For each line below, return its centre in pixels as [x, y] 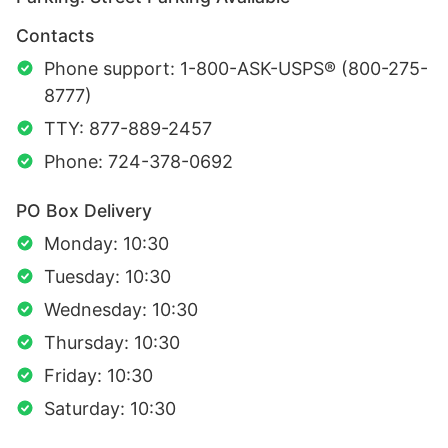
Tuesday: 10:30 [107, 277]
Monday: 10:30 [106, 244]
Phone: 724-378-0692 [138, 162]
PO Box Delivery [84, 211]
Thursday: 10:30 [112, 343]
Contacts [55, 36]
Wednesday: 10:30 [121, 310]
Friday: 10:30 [98, 376]
